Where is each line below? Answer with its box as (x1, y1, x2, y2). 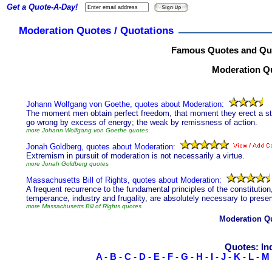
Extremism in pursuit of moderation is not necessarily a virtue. (26, 151, 245, 160)
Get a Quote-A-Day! (4, 2, 80, 12)
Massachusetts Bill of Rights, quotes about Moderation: (26, 175, 222, 185)
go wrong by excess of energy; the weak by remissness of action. (26, 118, 257, 127)
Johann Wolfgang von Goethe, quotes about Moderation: (26, 100, 224, 109)
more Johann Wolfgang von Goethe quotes (26, 127, 148, 134)
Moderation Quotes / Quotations (19, 24, 174, 36)
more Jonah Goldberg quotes (26, 160, 109, 167)
